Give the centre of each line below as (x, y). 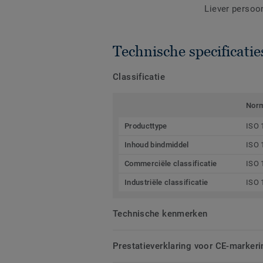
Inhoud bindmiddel (157, 144)
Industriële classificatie (166, 182)
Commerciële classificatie (171, 163)
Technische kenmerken (160, 213)
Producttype (146, 126)
